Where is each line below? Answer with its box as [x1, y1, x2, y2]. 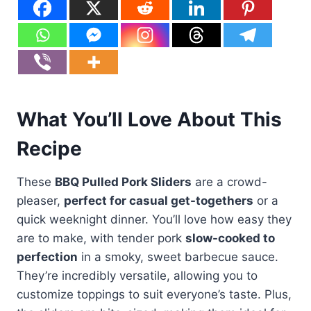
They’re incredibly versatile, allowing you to [17, 268, 258, 283]
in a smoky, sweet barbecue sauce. [78, 249, 278, 264]
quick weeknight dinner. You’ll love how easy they [17, 212, 292, 226]
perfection [17, 249, 78, 264]
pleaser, [17, 193, 64, 208]
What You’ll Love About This [17, 107, 282, 131]
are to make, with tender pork [17, 230, 185, 245]
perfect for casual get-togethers [64, 193, 253, 208]
